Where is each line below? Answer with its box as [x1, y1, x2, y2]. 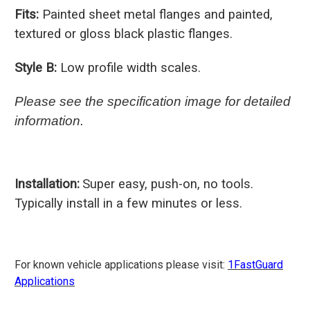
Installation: [15, 176, 80, 192]
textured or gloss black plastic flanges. [15, 26, 232, 42]
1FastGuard [228, 257, 283, 271]
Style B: [15, 60, 57, 75]
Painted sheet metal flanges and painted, [39, 6, 273, 22]
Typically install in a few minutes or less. [15, 195, 242, 211]
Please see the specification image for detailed [15, 93, 291, 109]
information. [15, 113, 84, 128]
